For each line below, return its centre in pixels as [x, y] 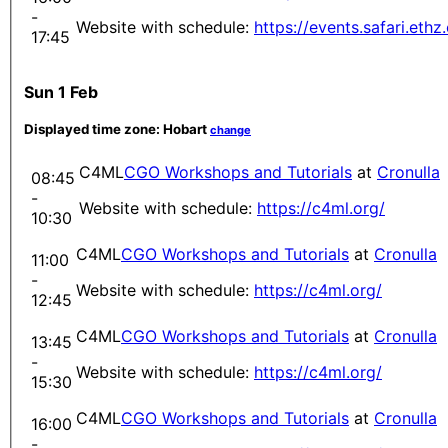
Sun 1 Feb [61, 91]
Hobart [185, 128]
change [230, 129]
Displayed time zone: [93, 128]
